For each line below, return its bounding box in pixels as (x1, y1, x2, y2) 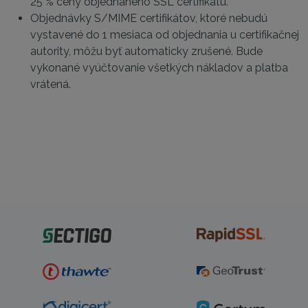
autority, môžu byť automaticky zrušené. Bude (30, 45, 263, 58)
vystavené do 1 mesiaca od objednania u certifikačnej (30, 28, 299, 41)
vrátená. (30, 78, 71, 91)
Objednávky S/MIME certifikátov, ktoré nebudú (30, 12, 267, 25)
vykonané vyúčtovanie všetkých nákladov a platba (30, 61, 288, 74)
